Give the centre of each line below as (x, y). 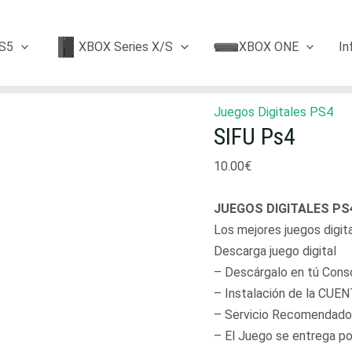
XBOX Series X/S (126, 46)
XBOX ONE (268, 46)
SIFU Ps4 (255, 136)
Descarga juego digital (275, 251)
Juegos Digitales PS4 (273, 112)
